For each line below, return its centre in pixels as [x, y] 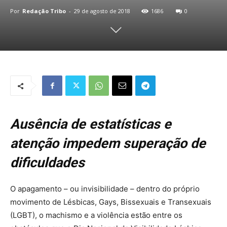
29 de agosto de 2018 [102, 11]
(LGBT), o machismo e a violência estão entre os [96, 215]
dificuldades [47, 163]
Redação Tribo [44, 11]
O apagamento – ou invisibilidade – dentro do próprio [105, 189]
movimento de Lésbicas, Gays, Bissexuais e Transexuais [111, 202]
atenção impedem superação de [108, 143]
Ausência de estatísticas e [91, 124]
